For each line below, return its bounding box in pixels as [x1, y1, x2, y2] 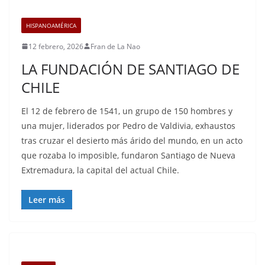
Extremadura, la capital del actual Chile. [21, 164, 179, 176]
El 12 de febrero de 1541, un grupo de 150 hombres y [21, 105, 232, 117]
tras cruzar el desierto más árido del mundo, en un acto [21, 134, 243, 146]
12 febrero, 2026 [28, 41, 83, 51]
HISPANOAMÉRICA [26, 21, 76, 30]
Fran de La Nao [91, 41, 140, 51]
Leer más [28, 193, 65, 205]
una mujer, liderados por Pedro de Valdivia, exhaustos [21, 119, 235, 131]
